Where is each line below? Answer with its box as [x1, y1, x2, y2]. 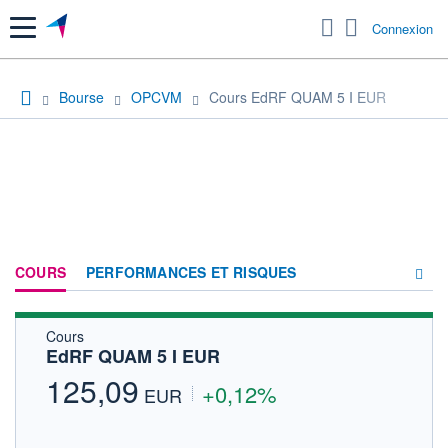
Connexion [372, 19, 433, 39]
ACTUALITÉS [228, 365, 319, 386]
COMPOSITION [228, 330, 331, 351]
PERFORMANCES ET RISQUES [86, 261, 297, 282]
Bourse [59, 86, 104, 107]
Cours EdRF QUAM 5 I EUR [209, 86, 386, 107]
